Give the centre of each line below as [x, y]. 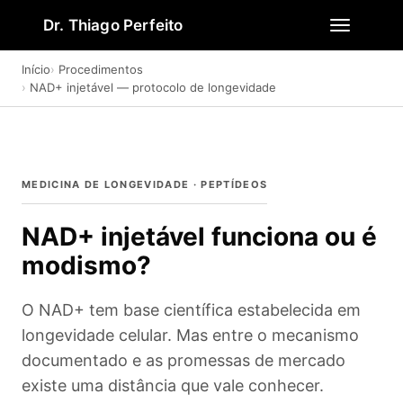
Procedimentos [101, 69]
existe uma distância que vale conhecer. [173, 385]
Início [36, 69]
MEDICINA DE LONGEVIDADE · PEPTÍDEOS [145, 184]
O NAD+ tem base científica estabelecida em [191, 310]
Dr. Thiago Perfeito [113, 25]
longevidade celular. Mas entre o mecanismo [190, 335]
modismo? [86, 265]
